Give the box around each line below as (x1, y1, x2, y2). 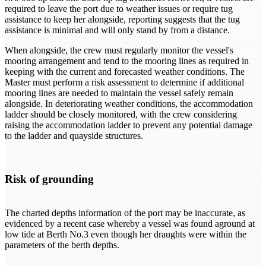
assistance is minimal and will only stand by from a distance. (5, 25, 230, 36)
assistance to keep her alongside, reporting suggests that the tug (5, 14, 240, 25)
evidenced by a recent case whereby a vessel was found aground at (5, 218, 255, 229)
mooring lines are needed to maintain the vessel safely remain (5, 88, 233, 99)
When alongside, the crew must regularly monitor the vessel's (5, 45, 233, 56)
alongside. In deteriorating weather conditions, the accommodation (5, 99, 253, 109)
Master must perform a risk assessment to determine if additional (5, 77, 244, 88)
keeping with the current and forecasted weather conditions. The (5, 66, 245, 77)
